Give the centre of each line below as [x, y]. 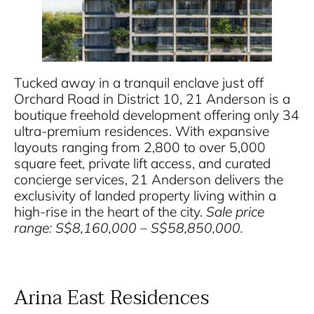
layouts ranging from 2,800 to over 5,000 [140, 147]
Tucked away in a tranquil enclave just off [139, 82]
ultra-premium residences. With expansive [142, 131]
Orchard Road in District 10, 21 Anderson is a [152, 98]
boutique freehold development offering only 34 [157, 115]
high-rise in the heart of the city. [110, 211]
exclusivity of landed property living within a [145, 195]
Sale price [235, 211]
